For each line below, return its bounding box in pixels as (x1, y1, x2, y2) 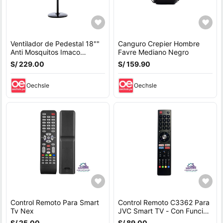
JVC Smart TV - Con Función (117, 207, 211, 215)
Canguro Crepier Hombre (117, 39, 200, 48)
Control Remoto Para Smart (10, 198, 99, 207)
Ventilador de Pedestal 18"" (10, 39, 100, 48)
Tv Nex (10, 207, 34, 215)
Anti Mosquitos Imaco (10, 48, 80, 56)
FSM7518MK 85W (10, 56, 69, 65)
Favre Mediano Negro (117, 48, 189, 56)
